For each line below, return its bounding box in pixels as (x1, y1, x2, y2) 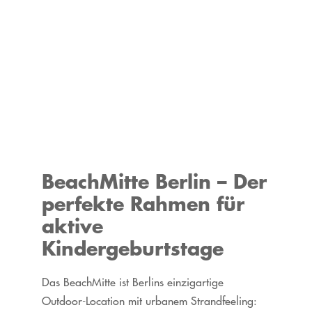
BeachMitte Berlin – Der (41, 168, 267, 194)
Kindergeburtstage (41, 235, 224, 260)
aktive (41, 212, 103, 238)
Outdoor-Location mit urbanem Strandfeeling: (41, 293, 257, 308)
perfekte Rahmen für (41, 190, 244, 216)
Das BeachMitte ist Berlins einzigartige (41, 274, 224, 289)
